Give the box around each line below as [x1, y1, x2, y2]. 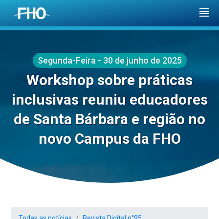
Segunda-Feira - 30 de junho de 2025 [37, 55, 182, 66]
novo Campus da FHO [38, 130, 181, 147]
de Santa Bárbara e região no [14, 110, 205, 128]
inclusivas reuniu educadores [11, 91, 208, 108]
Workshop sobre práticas [26, 71, 193, 88]
